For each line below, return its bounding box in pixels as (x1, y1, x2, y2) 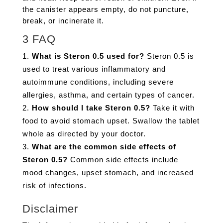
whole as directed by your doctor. (22, 129, 146, 138)
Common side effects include (67, 155, 178, 164)
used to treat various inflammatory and (22, 65, 166, 74)
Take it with (150, 104, 195, 112)
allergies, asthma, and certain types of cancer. (22, 91, 195, 100)
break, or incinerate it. (22, 16, 104, 25)
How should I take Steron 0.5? (31, 104, 150, 112)
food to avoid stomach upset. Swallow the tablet (22, 116, 200, 125)
